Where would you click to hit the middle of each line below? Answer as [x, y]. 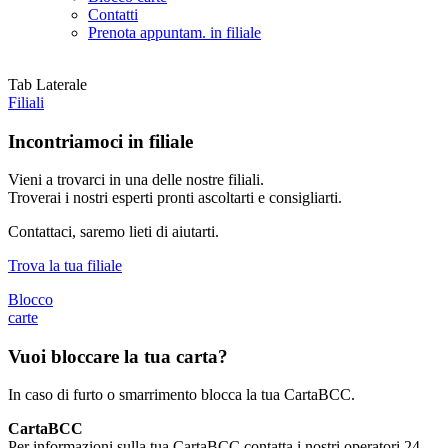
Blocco [30, 299]
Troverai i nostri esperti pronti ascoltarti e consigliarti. [175, 198]
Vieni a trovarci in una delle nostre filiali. [136, 180]
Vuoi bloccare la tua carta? [118, 356]
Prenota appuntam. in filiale [174, 32]
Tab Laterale [47, 84]
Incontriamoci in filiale [100, 141]
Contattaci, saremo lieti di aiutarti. [113, 232]
